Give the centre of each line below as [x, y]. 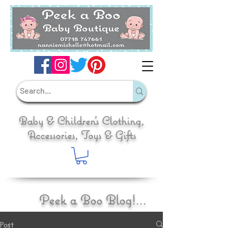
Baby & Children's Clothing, [81, 121]
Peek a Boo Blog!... [92, 199]
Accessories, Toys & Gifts [81, 135]
